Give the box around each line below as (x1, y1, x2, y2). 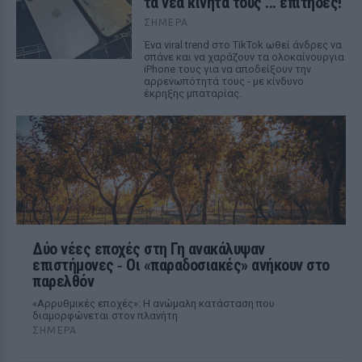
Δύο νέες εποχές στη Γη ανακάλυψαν (32, 239, 265, 259)
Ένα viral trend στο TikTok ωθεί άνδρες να (143, 39, 342, 51)
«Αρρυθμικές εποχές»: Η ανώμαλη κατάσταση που (32, 297, 275, 309)
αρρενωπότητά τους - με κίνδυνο (143, 75, 304, 87)
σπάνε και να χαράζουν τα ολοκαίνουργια (143, 51, 344, 63)
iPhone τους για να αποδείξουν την (143, 63, 311, 75)
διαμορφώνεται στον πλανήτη (32, 309, 178, 322)
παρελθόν (32, 271, 94, 291)
